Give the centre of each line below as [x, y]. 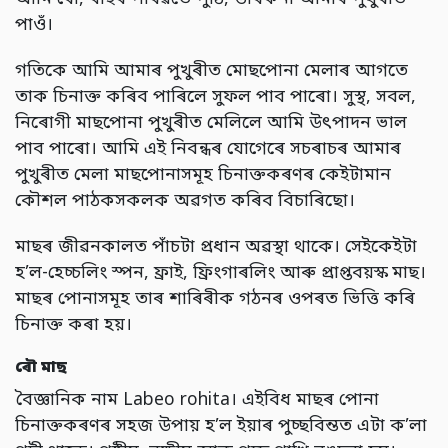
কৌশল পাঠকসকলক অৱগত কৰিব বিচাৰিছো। [185, 202]
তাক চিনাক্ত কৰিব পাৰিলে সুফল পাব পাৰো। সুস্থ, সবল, [215, 98]
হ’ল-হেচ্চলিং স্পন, [84, 274]
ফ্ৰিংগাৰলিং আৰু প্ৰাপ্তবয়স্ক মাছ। [309, 274]
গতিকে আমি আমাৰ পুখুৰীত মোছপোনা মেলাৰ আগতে [211, 72]
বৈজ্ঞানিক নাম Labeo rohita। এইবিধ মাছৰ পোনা [197, 401]
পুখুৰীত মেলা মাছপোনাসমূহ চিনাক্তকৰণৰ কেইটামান [203, 176]
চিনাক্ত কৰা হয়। [73, 326]
